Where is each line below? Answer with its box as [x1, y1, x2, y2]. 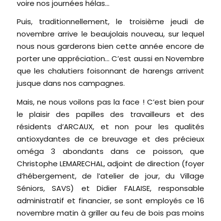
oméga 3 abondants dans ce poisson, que [16, 146, 205, 157]
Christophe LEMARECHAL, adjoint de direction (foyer [16, 158, 205, 169]
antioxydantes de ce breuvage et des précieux [16, 134, 205, 145]
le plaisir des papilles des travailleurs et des [16, 109, 205, 120]
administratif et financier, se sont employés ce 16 [16, 195, 205, 206]
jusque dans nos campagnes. [16, 78, 125, 89]
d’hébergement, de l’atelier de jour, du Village [16, 171, 205, 182]
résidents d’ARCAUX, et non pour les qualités [16, 121, 205, 132]
